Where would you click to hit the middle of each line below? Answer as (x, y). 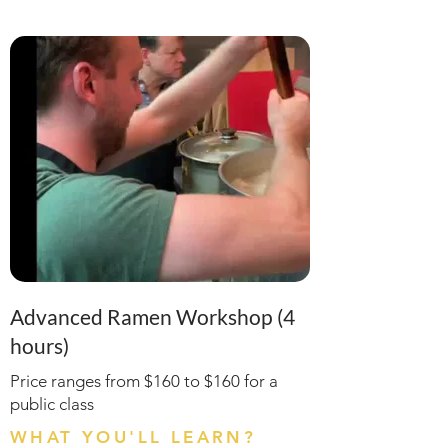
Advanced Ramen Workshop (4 (152, 316)
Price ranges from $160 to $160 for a (144, 381)
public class (52, 404)
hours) (39, 345)
